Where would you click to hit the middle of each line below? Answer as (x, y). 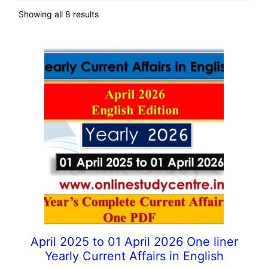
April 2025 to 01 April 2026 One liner (134, 242)
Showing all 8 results (59, 14)
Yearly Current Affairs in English (134, 256)
